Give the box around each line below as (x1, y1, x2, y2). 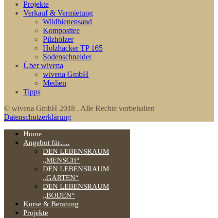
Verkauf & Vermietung (23, 8, 93, 17)
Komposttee (43, 26, 80, 35)
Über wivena (23, 61, 63, 70)
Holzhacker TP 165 (43, 43, 103, 52)
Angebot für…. (23, 138, 70, 146)
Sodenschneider (43, 52, 91, 61)
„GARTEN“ (43, 173, 79, 182)
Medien (43, 78, 66, 87)
